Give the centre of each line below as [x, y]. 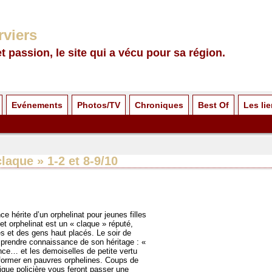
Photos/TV [99, 105]
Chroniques [159, 105]
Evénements [37, 105]
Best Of [213, 105]
